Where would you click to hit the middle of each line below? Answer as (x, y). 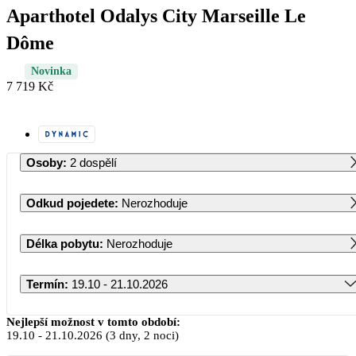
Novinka (51, 71)
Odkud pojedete (70, 203)
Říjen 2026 (192, 319)
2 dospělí (93, 162)
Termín (45, 284)
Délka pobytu (63, 243)
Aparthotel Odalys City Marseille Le (156, 15)
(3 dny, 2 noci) (141, 335)
